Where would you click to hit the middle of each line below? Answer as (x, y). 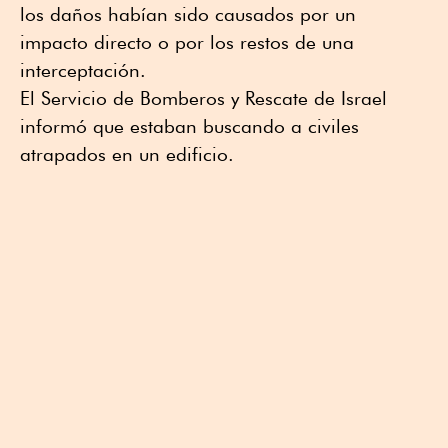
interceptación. (83, 70)
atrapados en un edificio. (127, 154)
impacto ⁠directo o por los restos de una (187, 42)
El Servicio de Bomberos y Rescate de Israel (203, 98)
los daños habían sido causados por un (188, 14)
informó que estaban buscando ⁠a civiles (189, 126)
